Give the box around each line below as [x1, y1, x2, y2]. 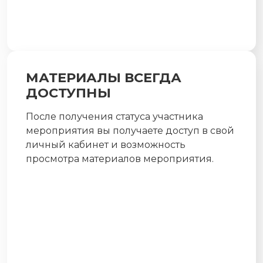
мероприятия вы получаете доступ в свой [26, 124, 234, 136]
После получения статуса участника [26, 110, 203, 122]
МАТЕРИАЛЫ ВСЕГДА [26, 69, 181, 86]
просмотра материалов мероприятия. [26, 153, 214, 164]
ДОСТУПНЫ [26, 84, 111, 101]
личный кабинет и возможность [26, 139, 186, 150]
